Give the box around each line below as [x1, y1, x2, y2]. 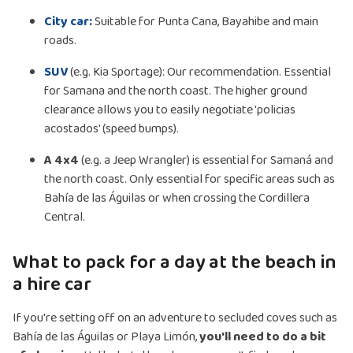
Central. [44, 207, 85, 228]
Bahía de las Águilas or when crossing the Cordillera [44, 188, 310, 209]
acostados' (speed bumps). [44, 119, 179, 139]
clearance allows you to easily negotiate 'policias [44, 100, 295, 121]
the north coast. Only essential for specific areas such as [44, 169, 335, 190]
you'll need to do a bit [199, 327, 326, 347]
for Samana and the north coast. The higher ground [44, 81, 307, 102]
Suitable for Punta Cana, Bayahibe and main [95, 12, 318, 32]
